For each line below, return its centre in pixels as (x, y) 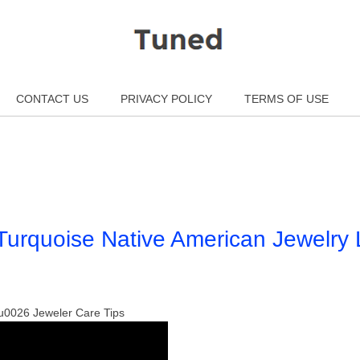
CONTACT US (52, 99)
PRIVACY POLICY (166, 99)
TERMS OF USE (286, 99)
